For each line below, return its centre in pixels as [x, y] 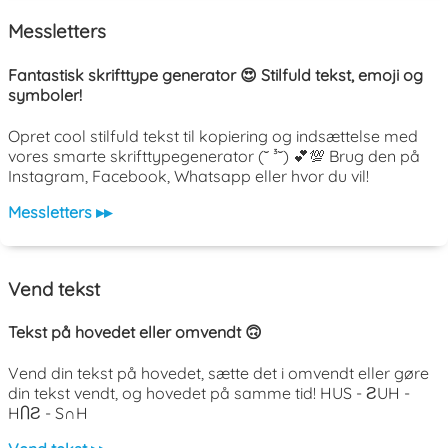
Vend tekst [54, 288]
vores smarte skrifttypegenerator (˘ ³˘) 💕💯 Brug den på [214, 155]
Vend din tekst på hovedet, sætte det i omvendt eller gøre [218, 373]
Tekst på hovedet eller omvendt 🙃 [135, 331]
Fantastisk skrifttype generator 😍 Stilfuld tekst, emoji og [215, 74]
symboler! [45, 94]
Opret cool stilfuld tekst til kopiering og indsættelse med [213, 135]
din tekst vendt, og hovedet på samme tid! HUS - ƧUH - [209, 393]
